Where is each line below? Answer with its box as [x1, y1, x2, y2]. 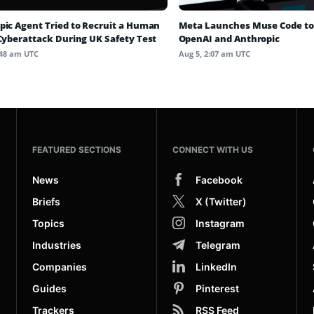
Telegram [196, 239, 240, 252]
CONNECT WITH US [172, 144, 253, 156]
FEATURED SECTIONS [32, 144, 121, 156]
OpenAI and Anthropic [178, 32, 280, 46]
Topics [32, 217, 64, 230]
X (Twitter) [196, 196, 247, 208]
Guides [32, 282, 67, 295]
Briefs [32, 196, 60, 208]
